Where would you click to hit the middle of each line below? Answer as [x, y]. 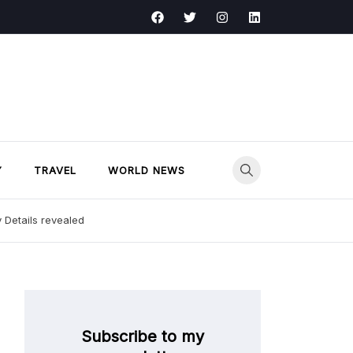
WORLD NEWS [147, 171]
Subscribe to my [143, 336]
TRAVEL [55, 171]
